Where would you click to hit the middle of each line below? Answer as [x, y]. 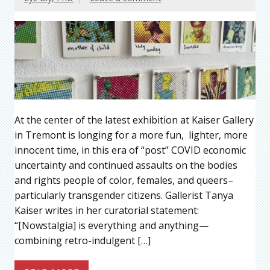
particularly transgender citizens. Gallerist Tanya [124, 195]
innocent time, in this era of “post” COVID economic [130, 150]
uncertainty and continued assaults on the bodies [126, 165]
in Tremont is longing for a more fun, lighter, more [131, 135]
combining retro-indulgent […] [83, 240]
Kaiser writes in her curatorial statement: [107, 210]
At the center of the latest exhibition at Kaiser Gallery [134, 120]
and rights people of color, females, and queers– [124, 180]
